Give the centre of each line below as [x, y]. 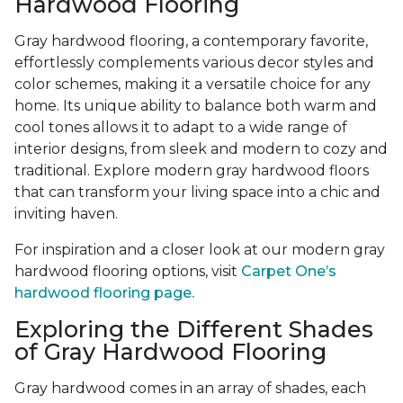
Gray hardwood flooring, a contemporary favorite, [191, 41]
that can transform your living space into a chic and [197, 193]
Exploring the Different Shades [194, 330]
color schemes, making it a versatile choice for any [193, 85]
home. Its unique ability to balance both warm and [196, 106]
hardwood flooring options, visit [128, 272]
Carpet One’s [289, 272]
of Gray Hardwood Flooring [170, 352]
